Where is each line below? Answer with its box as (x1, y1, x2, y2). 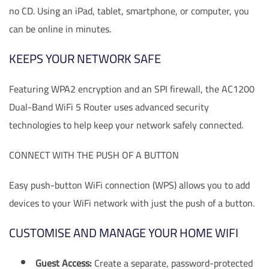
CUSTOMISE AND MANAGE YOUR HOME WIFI (9, 222, 238, 245)
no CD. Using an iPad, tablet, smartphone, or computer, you (9, 2, 249, 20)
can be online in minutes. (9, 20, 111, 38)
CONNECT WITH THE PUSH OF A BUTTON (9, 146, 179, 165)
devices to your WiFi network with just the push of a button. (9, 194, 255, 213)
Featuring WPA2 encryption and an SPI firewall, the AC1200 (9, 80, 255, 98)
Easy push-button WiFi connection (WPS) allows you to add (9, 176, 250, 195)
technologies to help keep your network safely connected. (9, 116, 243, 134)
